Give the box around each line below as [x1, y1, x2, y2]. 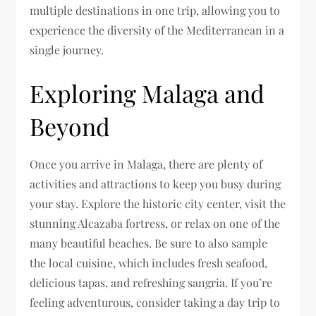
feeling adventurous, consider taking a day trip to [30, 295, 281, 310]
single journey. [30, 42, 104, 58]
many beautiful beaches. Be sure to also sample [30, 236, 268, 251]
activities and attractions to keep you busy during [30, 176, 281, 192]
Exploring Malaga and [30, 77, 265, 110]
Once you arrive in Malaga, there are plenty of [30, 157, 263, 172]
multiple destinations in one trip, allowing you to [30, 3, 281, 18]
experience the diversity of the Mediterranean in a [30, 23, 285, 38]
